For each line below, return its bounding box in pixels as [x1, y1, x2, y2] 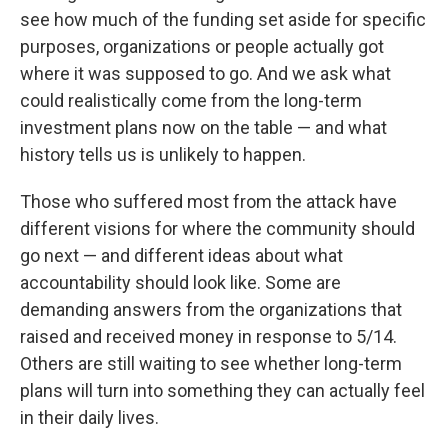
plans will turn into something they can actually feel [20, 379, 425, 401]
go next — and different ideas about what [20, 244, 343, 266]
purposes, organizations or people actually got [20, 35, 384, 57]
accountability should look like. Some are [20, 271, 341, 293]
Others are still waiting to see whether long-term [20, 352, 402, 374]
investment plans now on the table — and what [20, 116, 387, 138]
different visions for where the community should [20, 217, 415, 239]
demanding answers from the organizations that [20, 298, 402, 320]
